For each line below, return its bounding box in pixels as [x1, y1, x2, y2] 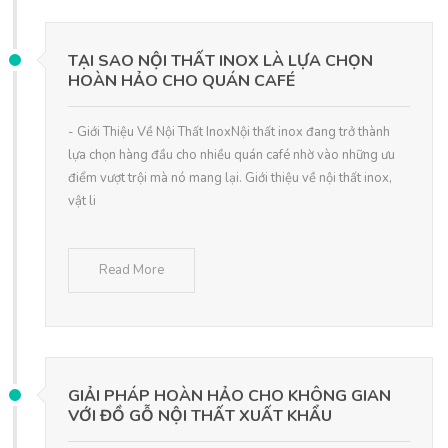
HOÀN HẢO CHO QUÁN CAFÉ [68, 70, 295, 93]
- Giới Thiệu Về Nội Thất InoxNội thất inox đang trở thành [68, 123, 390, 142]
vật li [68, 192, 96, 211]
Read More [99, 261, 164, 280]
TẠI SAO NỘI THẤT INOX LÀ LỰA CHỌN [68, 50, 373, 73]
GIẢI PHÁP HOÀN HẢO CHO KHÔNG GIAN [68, 385, 391, 408]
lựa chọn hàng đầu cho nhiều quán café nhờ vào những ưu [68, 146, 395, 165]
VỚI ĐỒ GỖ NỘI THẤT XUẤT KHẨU [68, 405, 332, 428]
